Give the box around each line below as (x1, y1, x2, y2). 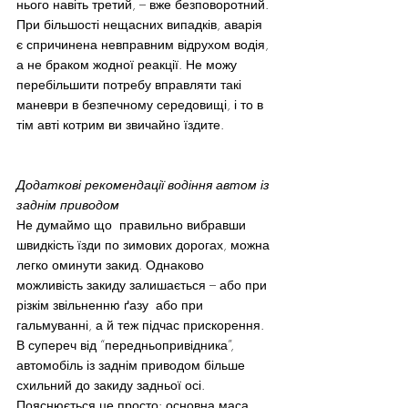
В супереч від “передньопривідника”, (16, 335, 238, 353)
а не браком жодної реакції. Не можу (16, 55, 240, 73)
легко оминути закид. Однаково (16, 255, 208, 273)
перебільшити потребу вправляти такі (16, 75, 245, 93)
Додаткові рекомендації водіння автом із (16, 175, 273, 193)
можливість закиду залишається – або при (16, 275, 270, 293)
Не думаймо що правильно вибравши (16, 215, 250, 233)
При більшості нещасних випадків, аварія (16, 15, 266, 33)
